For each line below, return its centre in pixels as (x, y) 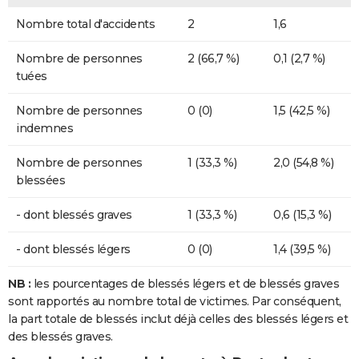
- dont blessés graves (74, 215)
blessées (40, 181)
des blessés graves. (61, 337)
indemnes (44, 129)
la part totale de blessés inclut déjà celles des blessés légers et (178, 319)
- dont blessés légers (73, 250)
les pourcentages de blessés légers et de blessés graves (186, 284)
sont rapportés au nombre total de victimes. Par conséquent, (175, 302)
